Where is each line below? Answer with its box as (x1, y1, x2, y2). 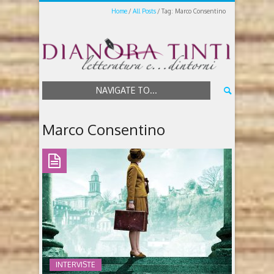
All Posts (133, 7, 156, 15)
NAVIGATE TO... (95, 85, 157, 96)
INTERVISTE (56, 259, 95, 269)
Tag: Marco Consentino (161, 7, 226, 15)
